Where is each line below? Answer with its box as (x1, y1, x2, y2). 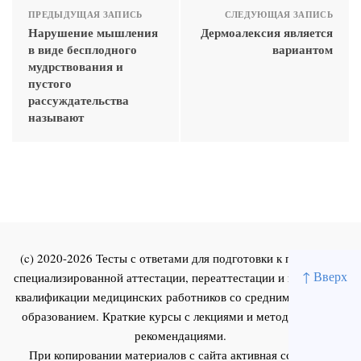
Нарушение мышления (28, 23, 158, 41)
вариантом (272, 39, 333, 58)
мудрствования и (28, 56, 123, 75)
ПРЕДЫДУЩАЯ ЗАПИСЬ (28, 7, 143, 21)
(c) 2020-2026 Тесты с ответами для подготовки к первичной (19, 249, 342, 266)
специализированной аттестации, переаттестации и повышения (13, 268, 348, 285)
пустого (28, 73, 72, 92)
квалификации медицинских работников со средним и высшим (15, 288, 346, 305)
